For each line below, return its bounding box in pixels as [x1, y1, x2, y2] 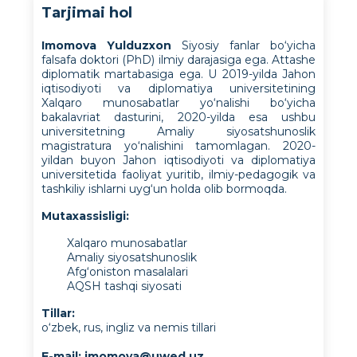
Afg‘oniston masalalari [67, 265, 188, 279]
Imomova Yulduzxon [41, 38, 182, 53]
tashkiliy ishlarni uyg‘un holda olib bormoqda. [41, 182, 287, 196]
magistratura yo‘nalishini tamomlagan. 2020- [41, 139, 316, 153]
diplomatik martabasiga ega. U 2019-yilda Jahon [41, 67, 316, 81]
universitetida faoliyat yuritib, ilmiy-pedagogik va [41, 167, 316, 182]
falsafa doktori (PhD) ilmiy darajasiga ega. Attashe [41, 53, 316, 67]
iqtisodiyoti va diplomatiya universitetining [41, 81, 316, 96]
